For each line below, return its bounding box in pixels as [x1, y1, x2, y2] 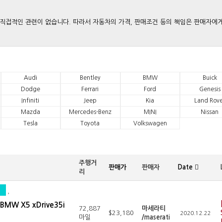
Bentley [79, 75, 101, 81]
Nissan [201, 109, 219, 115]
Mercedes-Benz [68, 109, 111, 115]
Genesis [199, 86, 221, 92]
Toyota [80, 120, 100, 126]
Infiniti [21, 98, 40, 104]
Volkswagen [133, 120, 167, 126]
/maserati [142, 214, 170, 221]
